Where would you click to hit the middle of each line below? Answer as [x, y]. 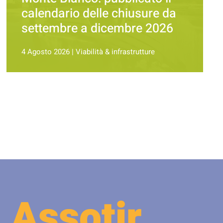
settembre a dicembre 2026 [98, 29]
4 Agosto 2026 [46, 52]
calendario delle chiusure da [99, 14]
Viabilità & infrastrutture [115, 52]
